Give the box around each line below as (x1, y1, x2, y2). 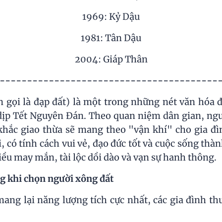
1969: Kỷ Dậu (82, 11, 140, 23)
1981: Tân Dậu (81, 32, 141, 44)
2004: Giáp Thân (74, 54, 148, 65)
